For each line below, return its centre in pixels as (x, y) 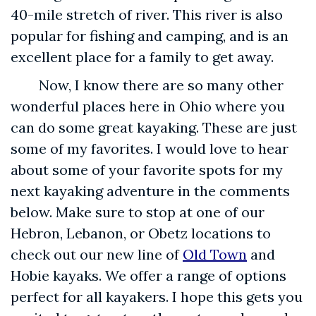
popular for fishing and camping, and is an (150, 36)
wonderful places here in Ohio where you (148, 107)
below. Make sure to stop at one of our (138, 212)
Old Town (215, 255)
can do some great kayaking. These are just (154, 128)
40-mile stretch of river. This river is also (147, 15)
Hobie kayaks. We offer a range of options (148, 276)
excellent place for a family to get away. (142, 57)
